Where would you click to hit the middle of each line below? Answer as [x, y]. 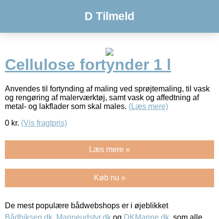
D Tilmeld [109, 16]
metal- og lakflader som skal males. [67, 106]
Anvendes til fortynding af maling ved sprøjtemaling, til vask [107, 88]
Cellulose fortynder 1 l [88, 65]
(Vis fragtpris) [44, 123]
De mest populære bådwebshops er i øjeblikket [87, 205]
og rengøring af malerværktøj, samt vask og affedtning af [102, 97]
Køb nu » [109, 177]
